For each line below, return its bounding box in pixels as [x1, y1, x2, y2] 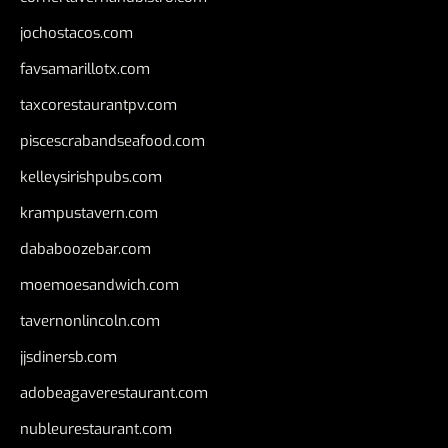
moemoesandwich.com [20, 274, 179, 295]
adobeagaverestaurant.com [20, 382, 208, 403]
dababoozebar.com [20, 238, 151, 259]
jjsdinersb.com [20, 346, 117, 367]
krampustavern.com [20, 202, 158, 223]
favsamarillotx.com [20, 58, 150, 79]
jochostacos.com [20, 22, 133, 43]
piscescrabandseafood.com [20, 130, 205, 151]
